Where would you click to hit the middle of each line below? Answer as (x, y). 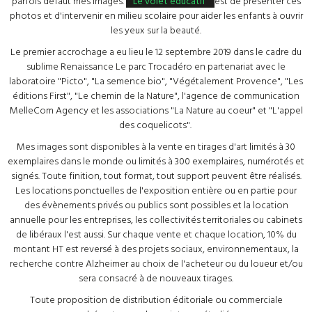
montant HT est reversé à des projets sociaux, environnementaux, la (156, 248)
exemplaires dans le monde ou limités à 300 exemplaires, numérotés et (156, 161)
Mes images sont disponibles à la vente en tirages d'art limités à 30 (156, 146)
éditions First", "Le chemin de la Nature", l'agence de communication (156, 95)
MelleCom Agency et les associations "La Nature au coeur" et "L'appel (156, 110)
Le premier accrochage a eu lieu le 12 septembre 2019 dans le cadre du (156, 51)
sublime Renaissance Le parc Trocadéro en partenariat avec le (156, 66)
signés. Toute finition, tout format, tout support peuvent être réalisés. (156, 175)
